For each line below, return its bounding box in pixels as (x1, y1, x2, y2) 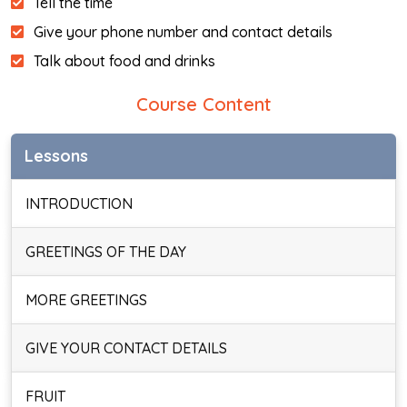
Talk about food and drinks (34, 52, 215, 70)
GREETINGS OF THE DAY (25, 243, 186, 261)
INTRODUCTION (25, 194, 133, 213)
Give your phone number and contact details (34, 23, 333, 41)
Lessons (25, 145, 88, 166)
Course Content (135, 93, 272, 115)
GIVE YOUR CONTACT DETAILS (25, 339, 227, 357)
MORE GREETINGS (25, 291, 147, 309)
